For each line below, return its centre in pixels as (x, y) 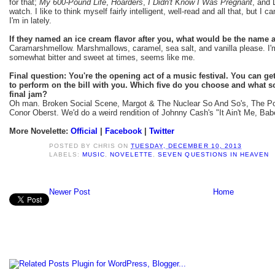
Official (84, 131)
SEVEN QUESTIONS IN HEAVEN (213, 154)
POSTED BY (72, 145)
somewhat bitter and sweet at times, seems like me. (102, 57)
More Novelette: (40, 131)
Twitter (162, 131)
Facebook (123, 131)
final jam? (28, 94)
